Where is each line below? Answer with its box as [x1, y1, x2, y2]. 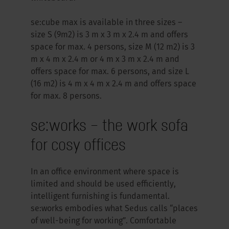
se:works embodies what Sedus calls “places [31, 205, 198, 213]
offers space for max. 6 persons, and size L [31, 68, 189, 76]
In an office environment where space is [31, 168, 179, 176]
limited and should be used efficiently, [31, 180, 176, 189]
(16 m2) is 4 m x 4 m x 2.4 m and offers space [31, 80, 196, 88]
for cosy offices [31, 134, 126, 154]
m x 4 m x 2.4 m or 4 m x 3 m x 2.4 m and [31, 56, 179, 64]
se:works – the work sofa [31, 115, 188, 134]
